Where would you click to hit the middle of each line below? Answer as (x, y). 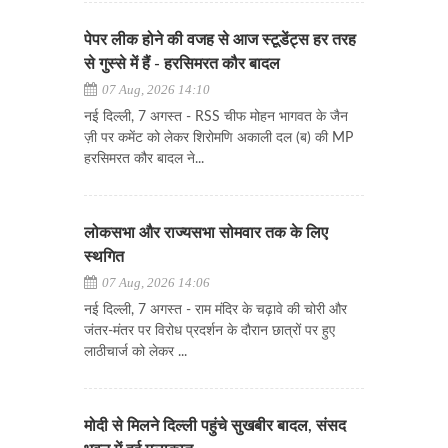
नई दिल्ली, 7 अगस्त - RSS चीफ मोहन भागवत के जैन (216, 117)
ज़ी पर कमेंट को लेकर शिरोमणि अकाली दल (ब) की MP (218, 138)
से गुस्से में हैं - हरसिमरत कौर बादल (182, 64)
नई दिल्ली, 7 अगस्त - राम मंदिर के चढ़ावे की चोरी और (215, 310)
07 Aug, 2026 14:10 (154, 89)
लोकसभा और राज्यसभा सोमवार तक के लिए (206, 233)
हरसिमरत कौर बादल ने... (144, 159)
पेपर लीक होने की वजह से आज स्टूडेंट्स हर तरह (220, 40)
